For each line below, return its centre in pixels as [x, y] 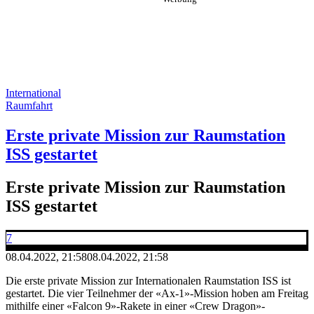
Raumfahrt [29, 105]
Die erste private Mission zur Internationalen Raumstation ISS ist [148, 280]
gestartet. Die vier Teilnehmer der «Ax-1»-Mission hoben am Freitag [157, 293]
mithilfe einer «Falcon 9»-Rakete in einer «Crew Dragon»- [135, 306]
